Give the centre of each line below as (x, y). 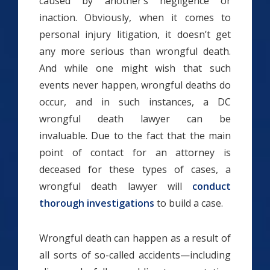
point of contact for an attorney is (135, 152)
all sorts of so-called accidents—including (135, 255)
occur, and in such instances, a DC (135, 102)
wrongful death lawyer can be (135, 119)
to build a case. (189, 203)
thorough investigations (97, 203)
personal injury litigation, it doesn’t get (135, 34)
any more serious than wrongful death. (135, 51)
